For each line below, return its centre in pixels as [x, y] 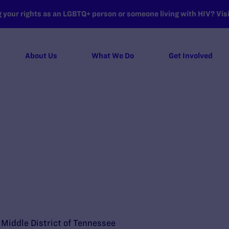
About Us [41, 56]
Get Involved [190, 56]
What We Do [113, 56]
